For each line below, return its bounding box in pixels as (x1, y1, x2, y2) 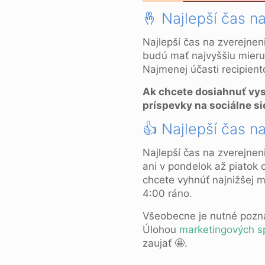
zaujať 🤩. (142, 237, 188, 249)
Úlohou (142, 224, 179, 235)
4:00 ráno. (142, 188, 192, 199)
